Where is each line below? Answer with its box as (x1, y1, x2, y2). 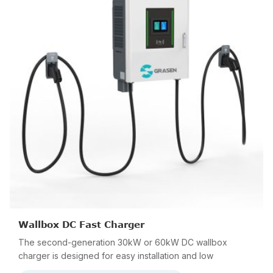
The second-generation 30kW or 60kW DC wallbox (18, 237, 227, 247)
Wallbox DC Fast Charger (18, 219, 144, 230)
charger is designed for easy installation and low (18, 250, 213, 261)
